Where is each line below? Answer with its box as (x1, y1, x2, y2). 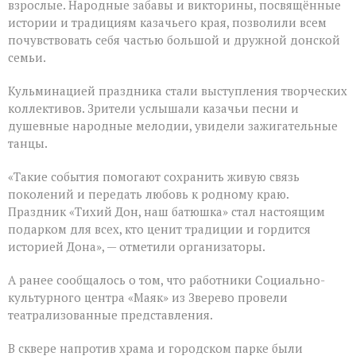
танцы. (8, 135, 48, 152)
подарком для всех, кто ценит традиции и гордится (8, 221, 311, 238)
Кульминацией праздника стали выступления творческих (8, 83, 347, 99)
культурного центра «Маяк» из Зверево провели (8, 289, 288, 306)
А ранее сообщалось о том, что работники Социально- (8, 272, 325, 288)
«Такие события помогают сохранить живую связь (8, 168, 300, 185)
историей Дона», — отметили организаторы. (8, 238, 265, 255)
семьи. (8, 49, 46, 66)
